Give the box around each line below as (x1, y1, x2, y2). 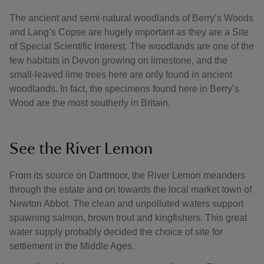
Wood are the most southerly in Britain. (9, 98, 170, 108)
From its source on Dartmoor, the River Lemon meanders (9, 170, 245, 180)
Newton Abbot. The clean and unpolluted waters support (9, 199, 243, 209)
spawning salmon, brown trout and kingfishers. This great (9, 213, 247, 223)
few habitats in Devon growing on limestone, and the (9, 55, 227, 65)
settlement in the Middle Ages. (9, 241, 134, 251)
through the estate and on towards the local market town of (9, 184, 252, 194)
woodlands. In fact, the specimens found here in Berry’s (9, 84, 239, 94)
